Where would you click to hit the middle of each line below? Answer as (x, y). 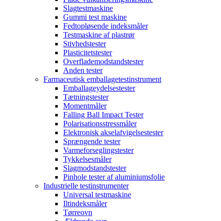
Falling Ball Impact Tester (103, 115)
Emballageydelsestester (99, 88)
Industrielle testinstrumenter (86, 186)
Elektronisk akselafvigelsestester (113, 132)
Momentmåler (85, 106)
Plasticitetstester (88, 53)
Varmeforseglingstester (98, 150)
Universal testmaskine (97, 195)
